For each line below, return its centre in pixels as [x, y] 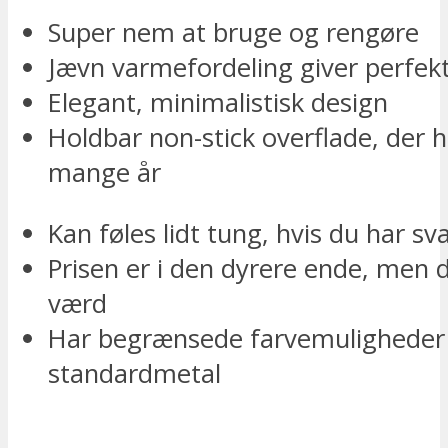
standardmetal [134, 374]
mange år [104, 173]
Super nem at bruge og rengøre [233, 33]
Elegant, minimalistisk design [218, 103]
